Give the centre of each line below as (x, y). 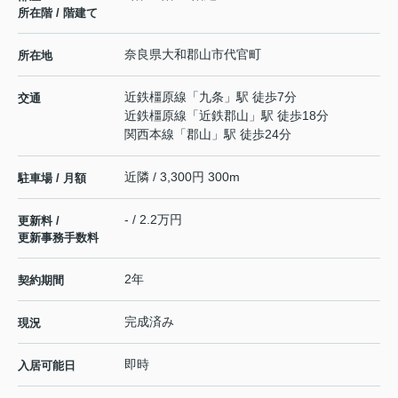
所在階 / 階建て (58, 12)
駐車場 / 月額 (52, 178)
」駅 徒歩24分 (251, 134)
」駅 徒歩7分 (260, 96)
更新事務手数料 (58, 237)
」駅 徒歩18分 (289, 115)
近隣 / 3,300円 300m (182, 176)
